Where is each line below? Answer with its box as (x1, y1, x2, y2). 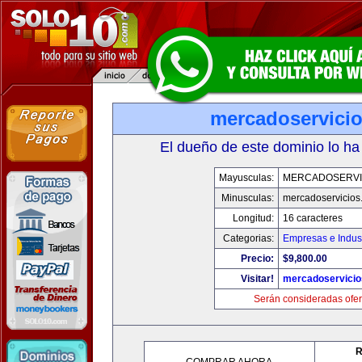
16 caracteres (282, 213, 343, 224)
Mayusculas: (218, 172, 274, 183)
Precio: (240, 253, 274, 264)
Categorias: (222, 233, 274, 244)
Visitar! (240, 273, 274, 284)
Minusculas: (221, 192, 274, 204)
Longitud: (232, 213, 274, 224)
